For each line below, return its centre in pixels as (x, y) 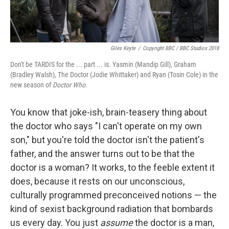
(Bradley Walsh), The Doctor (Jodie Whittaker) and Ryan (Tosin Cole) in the (114, 75)
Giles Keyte (123, 49)
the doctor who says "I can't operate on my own (106, 126)
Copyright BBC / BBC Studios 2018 (181, 49)
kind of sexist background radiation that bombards (112, 209)
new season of (31, 85)
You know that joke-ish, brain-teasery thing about (109, 112)
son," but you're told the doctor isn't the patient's (107, 140)
